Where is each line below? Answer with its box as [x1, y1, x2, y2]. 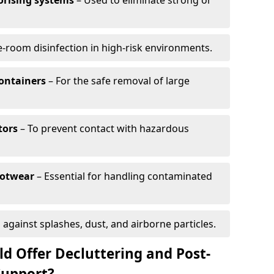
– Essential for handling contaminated [34, 169, 212, 183]
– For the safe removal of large [46, 74, 190, 87]
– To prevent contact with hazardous [18, 122, 189, 135]
